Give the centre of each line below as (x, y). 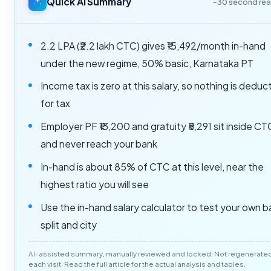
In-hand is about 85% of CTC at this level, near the (152, 166)
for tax (55, 103)
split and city (68, 224)
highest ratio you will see (94, 184)
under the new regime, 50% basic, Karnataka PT (147, 63)
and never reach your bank (99, 144)
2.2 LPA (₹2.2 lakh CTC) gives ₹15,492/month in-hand (153, 45)
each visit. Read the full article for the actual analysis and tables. (137, 264)
